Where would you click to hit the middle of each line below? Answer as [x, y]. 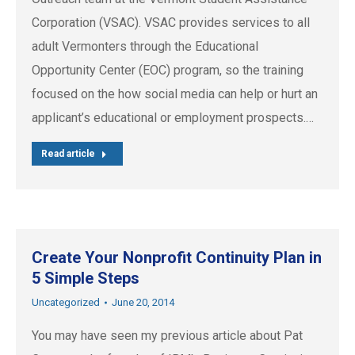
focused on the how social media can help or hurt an [175, 94]
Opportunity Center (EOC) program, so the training [168, 71]
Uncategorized [66, 303]
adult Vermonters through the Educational [145, 47]
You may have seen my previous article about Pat [167, 336]
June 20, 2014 [143, 303]
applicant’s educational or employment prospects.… [173, 118]
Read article [68, 154]
